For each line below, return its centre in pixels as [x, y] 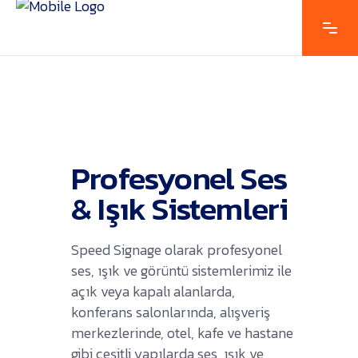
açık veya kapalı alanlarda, [153, 291]
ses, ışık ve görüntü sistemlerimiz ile [181, 270]
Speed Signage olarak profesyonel [177, 249]
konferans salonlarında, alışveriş [171, 312]
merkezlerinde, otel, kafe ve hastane [182, 332]
